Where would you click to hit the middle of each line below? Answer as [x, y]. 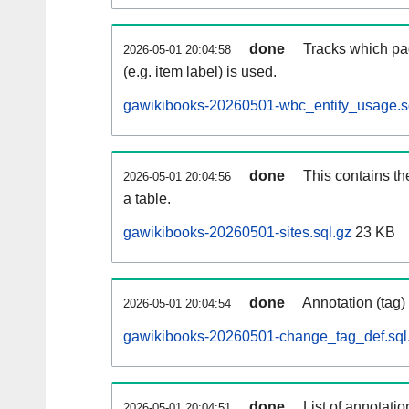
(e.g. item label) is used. [200, 72]
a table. [147, 199]
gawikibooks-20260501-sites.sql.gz [237, 233]
